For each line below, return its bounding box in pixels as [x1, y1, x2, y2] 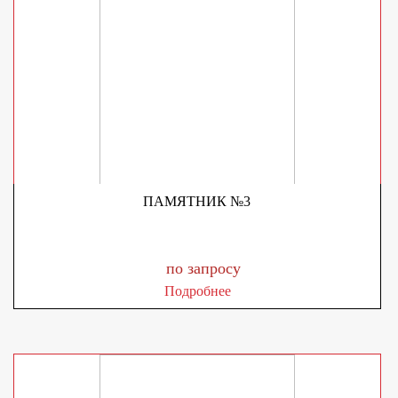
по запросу [166, 259, 242, 277]
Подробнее [163, 283, 231, 298]
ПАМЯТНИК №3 [143, 194, 251, 209]
